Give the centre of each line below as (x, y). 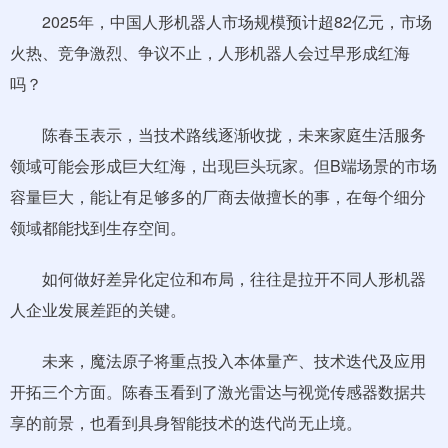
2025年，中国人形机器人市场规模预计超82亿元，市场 (221, 21)
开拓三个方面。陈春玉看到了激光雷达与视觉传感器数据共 (218, 391)
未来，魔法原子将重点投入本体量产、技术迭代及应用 (218, 360)
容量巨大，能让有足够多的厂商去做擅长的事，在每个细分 (218, 196)
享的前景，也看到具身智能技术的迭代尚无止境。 (186, 422)
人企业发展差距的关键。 (98, 309)
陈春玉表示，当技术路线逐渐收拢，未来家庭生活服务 (218, 134)
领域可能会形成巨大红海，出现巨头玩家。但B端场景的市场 (223, 165)
